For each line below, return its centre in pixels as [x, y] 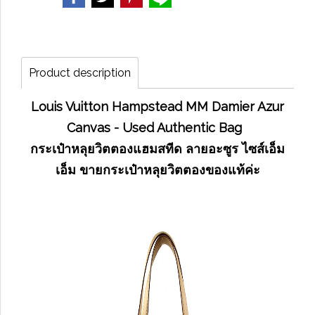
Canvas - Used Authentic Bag [157, 128]
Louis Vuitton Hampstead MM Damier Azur [157, 107]
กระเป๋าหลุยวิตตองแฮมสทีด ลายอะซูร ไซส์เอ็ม [157, 149]
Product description [80, 73]
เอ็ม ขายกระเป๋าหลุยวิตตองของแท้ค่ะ [157, 170]
